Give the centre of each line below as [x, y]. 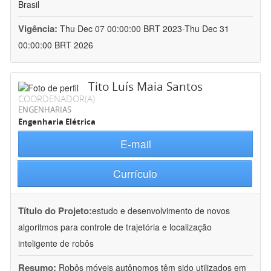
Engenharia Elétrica [57, 122]
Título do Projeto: [55, 211]
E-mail [135, 144]
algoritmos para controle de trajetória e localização [115, 227]
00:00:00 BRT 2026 [56, 45]
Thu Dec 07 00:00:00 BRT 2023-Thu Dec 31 [145, 29]
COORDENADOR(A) [57, 99]
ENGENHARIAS [45, 110]
